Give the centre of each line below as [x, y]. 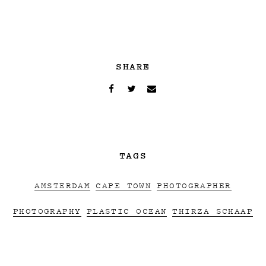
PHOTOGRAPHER [194, 185]
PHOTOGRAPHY [47, 211]
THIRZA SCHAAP [213, 211]
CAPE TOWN [124, 185]
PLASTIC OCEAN [127, 211]
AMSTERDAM [63, 185]
